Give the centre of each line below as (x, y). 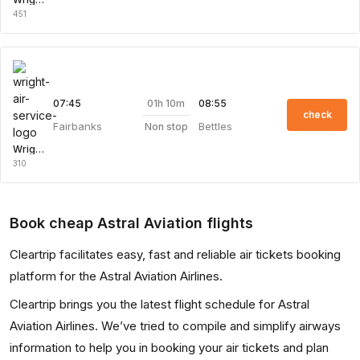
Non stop (166, 126)
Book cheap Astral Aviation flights (131, 223)
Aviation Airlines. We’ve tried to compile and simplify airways (175, 326)
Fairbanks (78, 126)
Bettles (215, 126)
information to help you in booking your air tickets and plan (169, 348)
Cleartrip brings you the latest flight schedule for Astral (160, 304)
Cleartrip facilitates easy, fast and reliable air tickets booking (175, 254)
